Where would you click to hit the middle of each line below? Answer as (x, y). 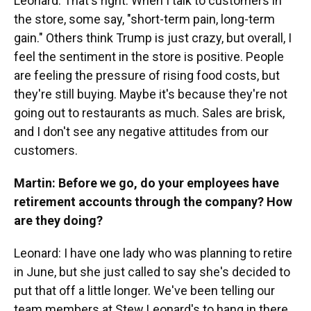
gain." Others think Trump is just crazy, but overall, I (153, 38)
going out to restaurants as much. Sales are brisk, (149, 113)
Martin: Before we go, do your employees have (146, 183)
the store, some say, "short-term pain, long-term (144, 19)
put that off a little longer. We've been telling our (144, 291)
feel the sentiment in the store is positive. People (149, 57)
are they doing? (58, 220)
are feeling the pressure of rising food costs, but (147, 75)
